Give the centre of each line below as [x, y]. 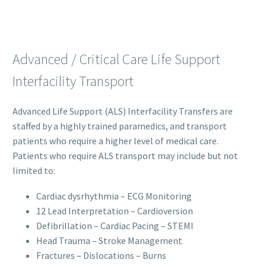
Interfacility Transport [73, 81]
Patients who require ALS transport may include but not [125, 156]
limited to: [34, 170]
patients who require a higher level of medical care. [115, 141]
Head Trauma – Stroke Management [109, 240]
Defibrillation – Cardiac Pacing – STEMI [115, 225]
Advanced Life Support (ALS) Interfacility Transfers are [123, 111]
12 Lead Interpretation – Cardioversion [115, 210]
